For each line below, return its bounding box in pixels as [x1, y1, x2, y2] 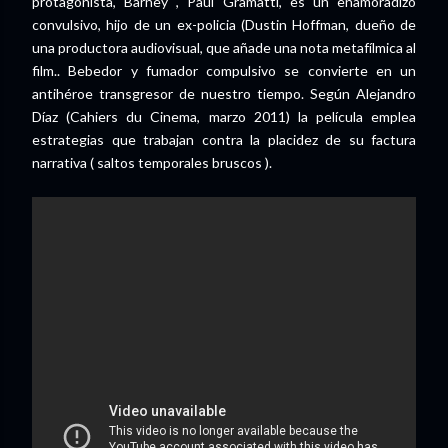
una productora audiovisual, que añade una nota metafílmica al [32, 39, 416, 56]
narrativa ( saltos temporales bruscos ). [32, 154, 272, 171]
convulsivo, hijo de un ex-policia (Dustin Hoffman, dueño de [32, 16, 416, 33]
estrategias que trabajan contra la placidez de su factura [32, 131, 416, 148]
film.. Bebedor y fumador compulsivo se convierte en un [32, 62, 416, 79]
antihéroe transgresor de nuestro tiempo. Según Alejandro [32, 85, 416, 102]
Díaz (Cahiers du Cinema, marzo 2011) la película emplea [32, 108, 416, 125]
